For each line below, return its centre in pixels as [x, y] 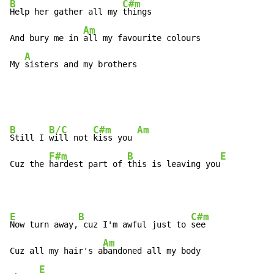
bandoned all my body [152, 251]
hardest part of [88, 164]
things [137, 12]
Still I [29, 138]
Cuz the [29, 164]
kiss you [115, 138]
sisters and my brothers [81, 65]
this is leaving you [174, 164]
